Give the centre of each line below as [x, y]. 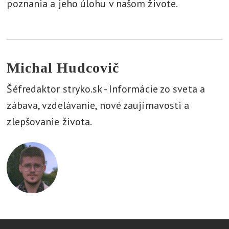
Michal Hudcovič [63, 68]
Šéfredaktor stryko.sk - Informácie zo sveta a [106, 89]
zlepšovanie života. [50, 122]
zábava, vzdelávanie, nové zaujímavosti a [98, 105]
